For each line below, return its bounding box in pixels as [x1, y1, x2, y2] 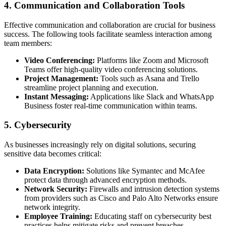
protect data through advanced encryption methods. [24, 176, 187, 184]
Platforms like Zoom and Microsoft [95, 55, 208, 65]
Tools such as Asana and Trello [98, 74, 199, 83]
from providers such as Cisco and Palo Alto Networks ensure [24, 194, 218, 202]
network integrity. [24, 203, 80, 211]
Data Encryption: [24, 166, 84, 175]
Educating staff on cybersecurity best [92, 212, 211, 220]
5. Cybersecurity [4, 120, 72, 131]
